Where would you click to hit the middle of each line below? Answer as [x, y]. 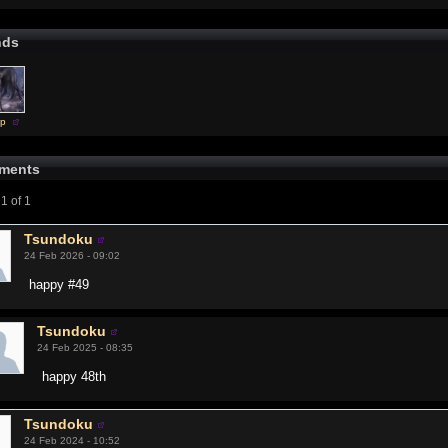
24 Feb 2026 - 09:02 [72, 255]
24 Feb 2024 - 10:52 [72, 440]
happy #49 [59, 284]
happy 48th [74, 376]
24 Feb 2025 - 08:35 [85, 347]
